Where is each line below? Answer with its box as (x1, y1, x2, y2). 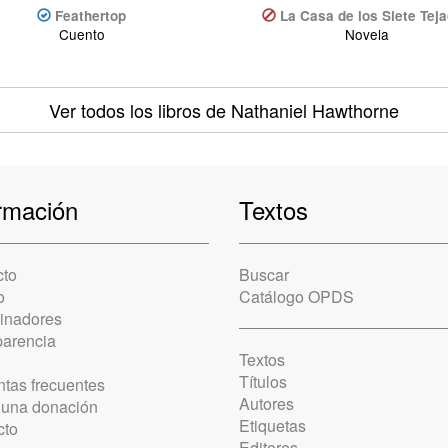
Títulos (239, 370, 287, 394)
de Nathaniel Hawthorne (201, 97, 399, 124)
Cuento (58, 23, 105, 44)
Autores (239, 392, 294, 416)
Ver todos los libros (49, 97, 201, 124)
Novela (344, 23, 389, 44)
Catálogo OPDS (239, 285, 354, 309)
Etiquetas (239, 414, 306, 438)
